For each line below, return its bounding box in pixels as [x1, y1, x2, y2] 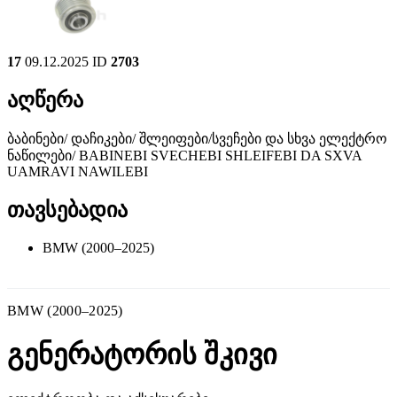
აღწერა [7, 88, 83, 112]
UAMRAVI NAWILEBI [7, 163, 148, 179]
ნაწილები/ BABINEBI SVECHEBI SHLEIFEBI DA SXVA [7, 147, 362, 163]
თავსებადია [7, 198, 128, 222]
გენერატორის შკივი [7, 339, 277, 371]
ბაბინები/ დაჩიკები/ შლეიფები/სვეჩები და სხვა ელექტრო [7, 130, 387, 146]
